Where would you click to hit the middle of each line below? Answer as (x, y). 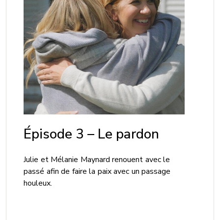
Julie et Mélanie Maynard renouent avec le (97, 159)
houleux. (38, 183)
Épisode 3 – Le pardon (92, 134)
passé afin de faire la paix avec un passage (97, 171)
